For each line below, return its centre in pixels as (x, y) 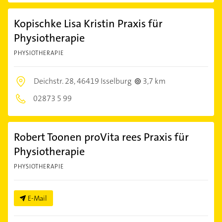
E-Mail (37, 198)
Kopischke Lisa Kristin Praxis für (88, 24)
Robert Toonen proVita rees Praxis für (101, 137)
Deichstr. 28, (55, 81)
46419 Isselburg (104, 81)
